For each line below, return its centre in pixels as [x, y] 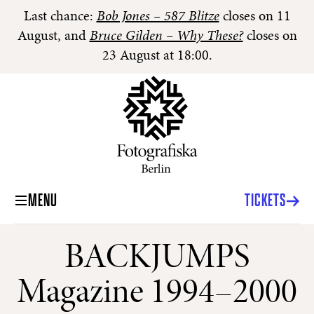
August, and [53, 36]
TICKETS [265, 201]
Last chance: [60, 17]
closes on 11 [255, 17]
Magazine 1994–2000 [157, 294]
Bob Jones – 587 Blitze [158, 17]
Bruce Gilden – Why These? [166, 36]
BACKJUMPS [157, 259]
